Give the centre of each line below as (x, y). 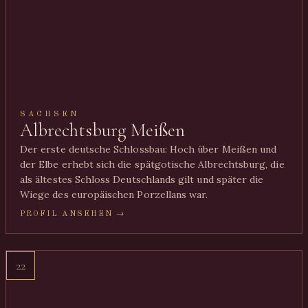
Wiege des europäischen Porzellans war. (114, 195)
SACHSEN (50, 114)
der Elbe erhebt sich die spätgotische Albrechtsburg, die (152, 164)
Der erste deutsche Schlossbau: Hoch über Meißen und (148, 149)
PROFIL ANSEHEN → (73, 214)
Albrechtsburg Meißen (103, 130)
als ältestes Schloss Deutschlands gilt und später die (142, 179)
